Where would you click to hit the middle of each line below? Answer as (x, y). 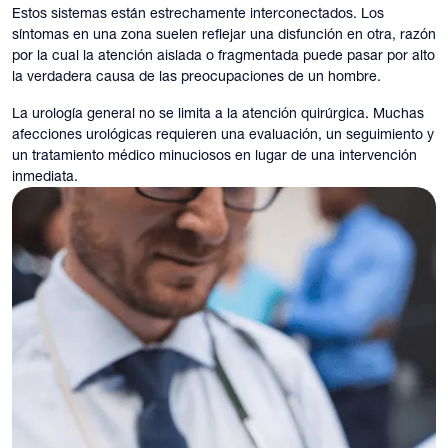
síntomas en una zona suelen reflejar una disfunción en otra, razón (224, 33)
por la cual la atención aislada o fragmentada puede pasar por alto (223, 54)
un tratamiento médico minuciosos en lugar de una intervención (214, 154)
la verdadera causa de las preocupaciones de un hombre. (196, 75)
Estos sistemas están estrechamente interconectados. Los (198, 12)
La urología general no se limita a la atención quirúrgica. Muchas (218, 112)
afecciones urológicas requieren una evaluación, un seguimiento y (223, 133)
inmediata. (45, 175)
